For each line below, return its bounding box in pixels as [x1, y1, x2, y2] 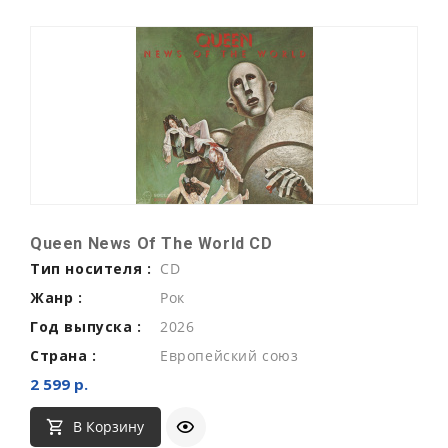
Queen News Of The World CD [30, 233, 273, 253]
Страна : [30, 345, 97, 365]
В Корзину [72, 417, 144, 437]
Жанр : [30, 287, 83, 307]
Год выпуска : [30, 316, 142, 336]
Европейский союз [160, 345, 299, 365]
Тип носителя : [30, 258, 152, 278]
